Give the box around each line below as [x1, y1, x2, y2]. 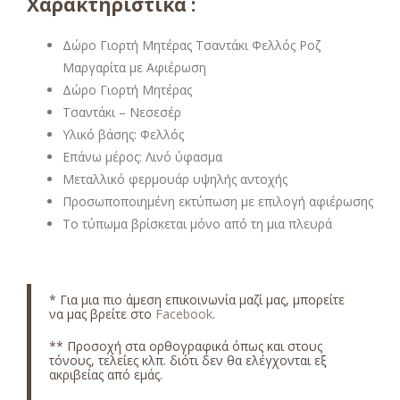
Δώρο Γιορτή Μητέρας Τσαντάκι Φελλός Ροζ [62, 36, 321, 54]
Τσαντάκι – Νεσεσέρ [62, 103, 181, 121]
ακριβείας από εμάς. [49, 365, 162, 383]
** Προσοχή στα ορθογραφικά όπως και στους [49, 337, 322, 354]
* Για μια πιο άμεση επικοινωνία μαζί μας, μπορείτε [49, 290, 345, 308]
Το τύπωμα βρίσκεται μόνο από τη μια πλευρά [62, 214, 332, 232]
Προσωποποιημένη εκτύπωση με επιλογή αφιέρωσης [62, 192, 373, 210]
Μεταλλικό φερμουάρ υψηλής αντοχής [62, 170, 287, 187]
